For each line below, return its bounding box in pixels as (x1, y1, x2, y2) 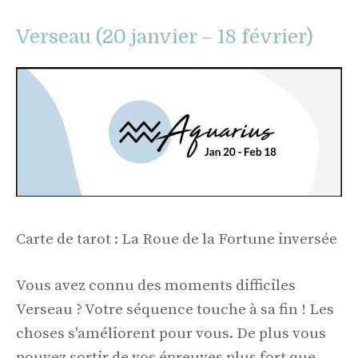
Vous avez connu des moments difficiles (16, 276, 296, 296)
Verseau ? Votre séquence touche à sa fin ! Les (16, 300, 334, 320)
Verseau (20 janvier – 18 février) (16, 26, 313, 49)
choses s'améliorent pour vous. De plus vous (16, 324, 326, 344)
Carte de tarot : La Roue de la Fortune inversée (16, 229, 337, 249)
